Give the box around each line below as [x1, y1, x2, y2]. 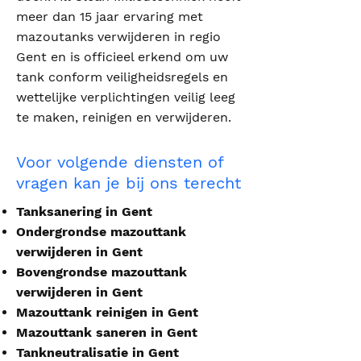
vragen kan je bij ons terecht [16, 173, 241, 193]
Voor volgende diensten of [16, 152, 223, 172]
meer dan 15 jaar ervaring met [16, 9, 203, 24]
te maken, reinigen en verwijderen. [16, 110, 231, 125]
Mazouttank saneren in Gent [16, 325, 197, 340]
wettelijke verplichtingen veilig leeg [16, 89, 235, 105]
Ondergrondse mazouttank [16, 224, 186, 239]
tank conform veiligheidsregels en [16, 69, 228, 85]
